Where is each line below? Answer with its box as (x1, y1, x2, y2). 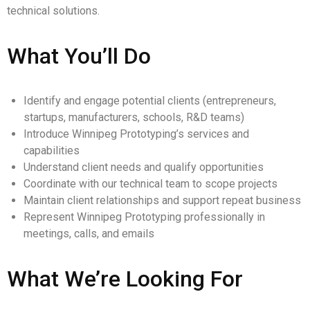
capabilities (24, 144, 80, 157)
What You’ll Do (7, 43, 151, 69)
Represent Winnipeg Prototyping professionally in (24, 210, 265, 224)
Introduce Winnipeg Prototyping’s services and (24, 127, 249, 140)
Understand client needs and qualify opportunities (24, 161, 264, 174)
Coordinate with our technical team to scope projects (24, 177, 277, 190)
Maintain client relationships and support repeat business (24, 194, 301, 207)
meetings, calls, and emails (24, 227, 154, 240)
